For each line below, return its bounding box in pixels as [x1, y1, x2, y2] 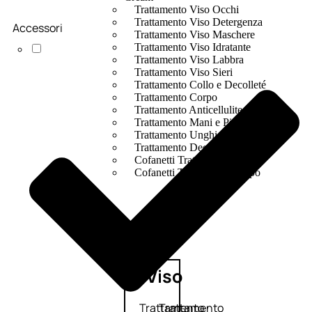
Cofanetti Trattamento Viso [134, 154, 253, 166]
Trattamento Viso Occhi [134, 3, 239, 16]
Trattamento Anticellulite [134, 104, 242, 116]
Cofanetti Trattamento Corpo [134, 166, 260, 179]
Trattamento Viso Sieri [134, 66, 233, 79]
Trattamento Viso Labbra [134, 54, 244, 66]
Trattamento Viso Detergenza [134, 16, 263, 29]
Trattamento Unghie [134, 129, 222, 141]
